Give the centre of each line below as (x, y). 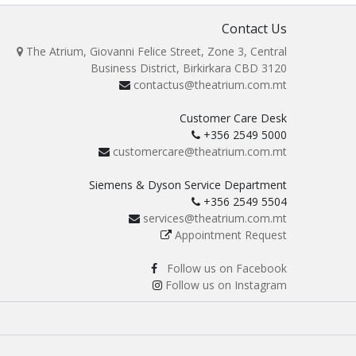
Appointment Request (231, 235)
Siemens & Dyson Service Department (188, 185)
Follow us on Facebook (227, 268)
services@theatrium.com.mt (215, 218)
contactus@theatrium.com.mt (210, 85)
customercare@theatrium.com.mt (200, 151)
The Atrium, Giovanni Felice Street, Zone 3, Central (155, 51)
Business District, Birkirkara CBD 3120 (189, 68)
